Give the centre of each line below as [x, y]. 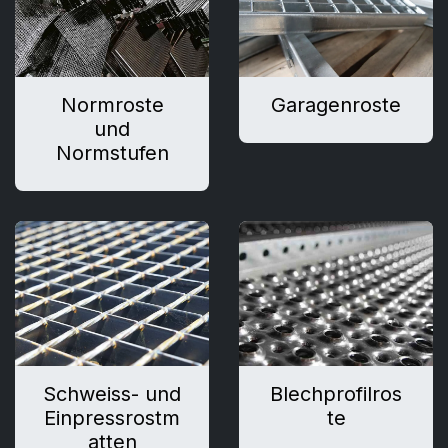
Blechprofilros [336, 394]
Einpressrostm [112, 418]
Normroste [112, 104]
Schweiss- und [112, 394]
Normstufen [112, 152]
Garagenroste [336, 104]
